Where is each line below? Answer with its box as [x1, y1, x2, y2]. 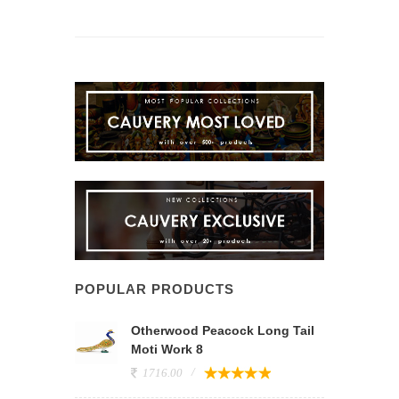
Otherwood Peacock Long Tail [131, 322, 314, 338]
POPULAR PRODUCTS [75, 281, 234, 297]
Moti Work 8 [131, 341, 203, 356]
